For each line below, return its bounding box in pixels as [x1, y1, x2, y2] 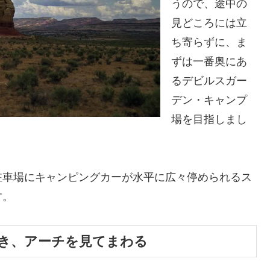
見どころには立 [171, 16, 247, 29]
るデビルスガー [171, 74, 247, 87]
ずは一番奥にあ [171, 55, 247, 67]
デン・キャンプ [171, 93, 247, 106]
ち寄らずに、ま [171, 36, 247, 48]
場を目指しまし [171, 113, 247, 125]
